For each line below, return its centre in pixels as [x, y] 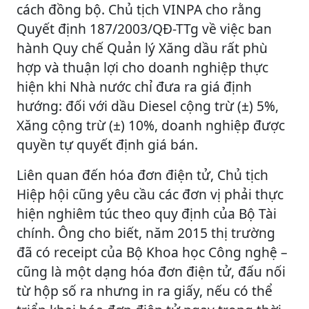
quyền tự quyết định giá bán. [109, 144]
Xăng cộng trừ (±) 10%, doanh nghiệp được [151, 125]
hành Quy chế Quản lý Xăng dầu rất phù [142, 48]
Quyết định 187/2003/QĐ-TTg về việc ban [144, 28]
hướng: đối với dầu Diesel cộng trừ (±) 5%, [148, 106]
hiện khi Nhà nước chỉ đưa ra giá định [134, 86]
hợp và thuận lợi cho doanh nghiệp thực [142, 67]
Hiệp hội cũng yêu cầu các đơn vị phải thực [150, 194]
